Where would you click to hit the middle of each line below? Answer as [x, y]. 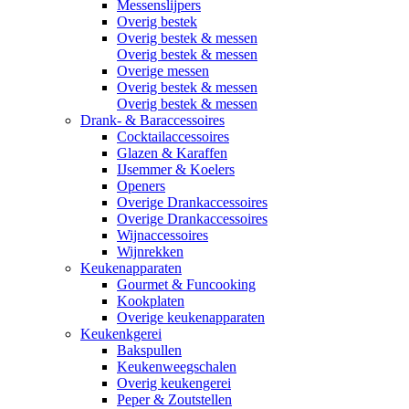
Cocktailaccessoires [173, 137]
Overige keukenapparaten [191, 318]
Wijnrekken [150, 252]
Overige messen [163, 71]
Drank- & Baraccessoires [152, 121]
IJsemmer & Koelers [176, 170]
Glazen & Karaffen [172, 153]
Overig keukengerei [174, 383]
